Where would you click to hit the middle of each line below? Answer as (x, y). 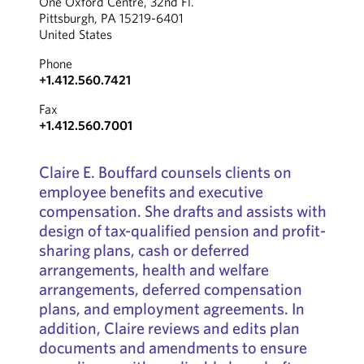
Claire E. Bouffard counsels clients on (165, 172)
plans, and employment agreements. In (171, 308)
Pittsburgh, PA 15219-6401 (111, 18)
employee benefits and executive (151, 191)
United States (75, 34)
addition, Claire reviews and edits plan (169, 328)
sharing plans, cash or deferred (144, 250)
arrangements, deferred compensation (170, 289)
